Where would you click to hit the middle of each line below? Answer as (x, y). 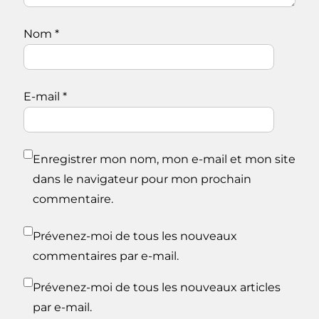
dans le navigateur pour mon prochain (142, 179)
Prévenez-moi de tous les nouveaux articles (157, 288)
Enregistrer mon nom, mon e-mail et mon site (164, 159)
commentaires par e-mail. (106, 256)
